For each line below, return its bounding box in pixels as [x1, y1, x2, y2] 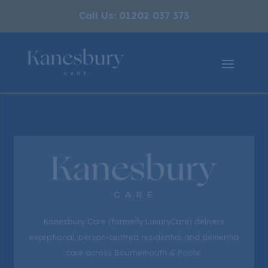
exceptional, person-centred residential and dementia [29, 232, 239, 242]
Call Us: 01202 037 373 [79, 10, 189, 22]
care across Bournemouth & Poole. [66, 248, 202, 258]
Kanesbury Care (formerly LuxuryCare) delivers [43, 217, 224, 227]
